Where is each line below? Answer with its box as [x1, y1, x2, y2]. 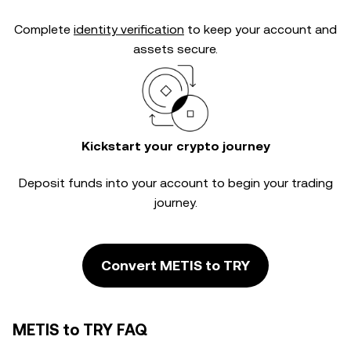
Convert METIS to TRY [101, 257, 250, 273]
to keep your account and [184, 22, 337, 37]
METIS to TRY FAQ [13, 320, 147, 339]
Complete [14, 22, 74, 37]
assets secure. [133, 42, 218, 56]
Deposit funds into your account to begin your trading [18, 175, 333, 190]
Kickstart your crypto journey [81, 139, 270, 154]
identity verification [74, 22, 184, 37]
